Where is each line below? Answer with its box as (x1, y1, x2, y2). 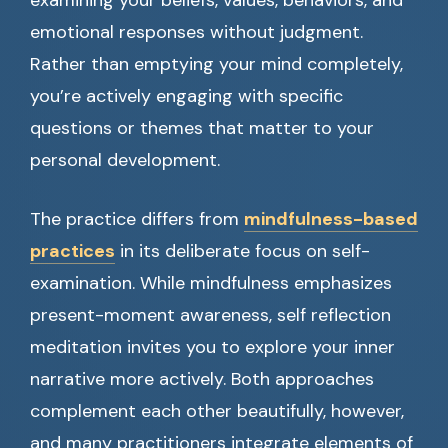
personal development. (30, 148, 220, 173)
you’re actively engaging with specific (30, 84, 343, 109)
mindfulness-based (244, 207, 418, 232)
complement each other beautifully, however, (30, 399, 404, 424)
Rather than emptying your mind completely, (30, 52, 403, 77)
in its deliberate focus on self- (115, 239, 370, 264)
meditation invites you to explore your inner (30, 335, 395, 360)
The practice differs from (30, 207, 244, 232)
